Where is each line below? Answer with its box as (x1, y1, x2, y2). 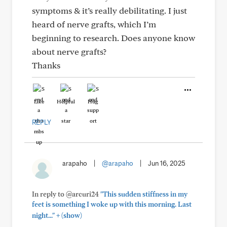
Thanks (32, 60, 60, 70)
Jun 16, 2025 (148, 159, 185, 167)
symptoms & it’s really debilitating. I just (32, 5, 187, 16)
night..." (32, 211, 55, 219)
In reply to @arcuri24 (32, 190, 100, 198)
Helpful (57, 98, 75, 105)
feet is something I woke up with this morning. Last (32, 200, 192, 208)
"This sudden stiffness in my (100, 190, 187, 198)
